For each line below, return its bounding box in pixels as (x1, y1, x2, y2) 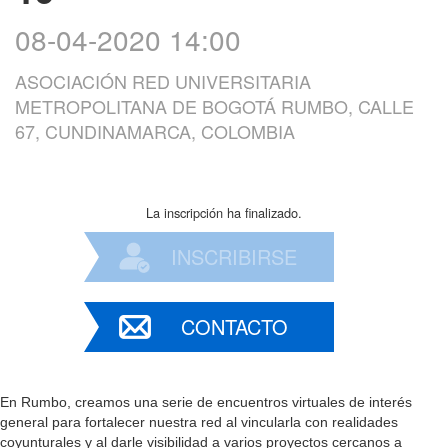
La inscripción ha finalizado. (146, 202, 302, 222)
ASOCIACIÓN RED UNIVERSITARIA (15, 67, 311, 94)
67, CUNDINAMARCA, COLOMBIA (15, 117, 295, 144)
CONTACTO (180, 311, 288, 341)
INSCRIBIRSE (171, 241, 297, 271)
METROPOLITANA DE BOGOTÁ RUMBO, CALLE (15, 92, 414, 119)
